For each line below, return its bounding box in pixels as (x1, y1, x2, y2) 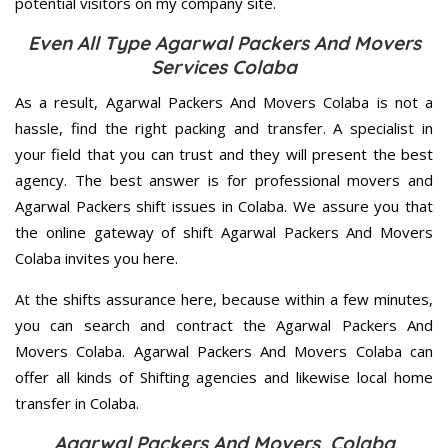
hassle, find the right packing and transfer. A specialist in (15, 118, 433, 139)
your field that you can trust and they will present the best (15, 144, 433, 165)
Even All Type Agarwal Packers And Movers (27, 31, 421, 56)
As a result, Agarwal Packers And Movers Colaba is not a (15, 92, 433, 113)
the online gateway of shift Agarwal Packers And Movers (15, 222, 433, 243)
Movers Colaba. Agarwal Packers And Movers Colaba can (15, 341, 433, 362)
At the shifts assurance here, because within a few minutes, (15, 289, 433, 310)
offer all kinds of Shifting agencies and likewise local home (15, 367, 433, 388)
